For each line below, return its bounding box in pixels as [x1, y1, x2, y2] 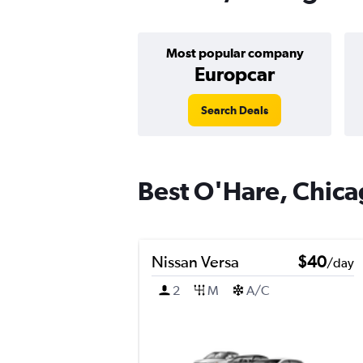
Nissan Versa [152, 252, 239, 271]
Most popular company [165, 45, 304, 60]
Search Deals [201, 104, 268, 117]
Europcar [194, 62, 275, 85]
